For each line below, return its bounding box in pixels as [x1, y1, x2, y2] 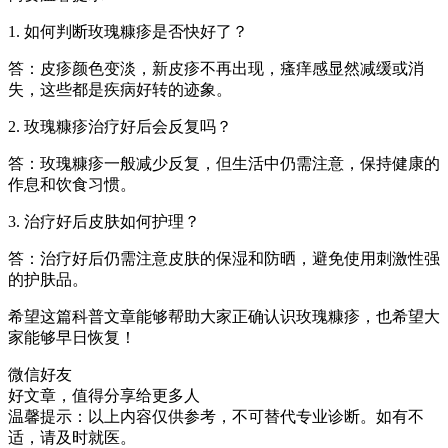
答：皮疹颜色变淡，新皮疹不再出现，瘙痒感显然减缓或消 [8, 60, 424, 78]
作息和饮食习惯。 [8, 176, 136, 194]
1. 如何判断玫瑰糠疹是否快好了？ [8, 23, 248, 41]
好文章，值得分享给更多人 [8, 387, 200, 405]
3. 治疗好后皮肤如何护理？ [8, 213, 200, 231]
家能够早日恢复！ [8, 329, 136, 347]
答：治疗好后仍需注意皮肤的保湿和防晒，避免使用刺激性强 [8, 250, 440, 268]
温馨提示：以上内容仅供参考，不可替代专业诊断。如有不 [8, 408, 424, 426]
